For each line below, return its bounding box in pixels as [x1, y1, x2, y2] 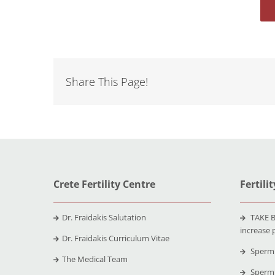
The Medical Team [61, 253, 128, 265]
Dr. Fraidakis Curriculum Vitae [61, 232, 169, 244]
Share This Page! [65, 74, 148, 89]
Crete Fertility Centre [53, 177, 155, 191]
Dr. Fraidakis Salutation [61, 211, 146, 223]
